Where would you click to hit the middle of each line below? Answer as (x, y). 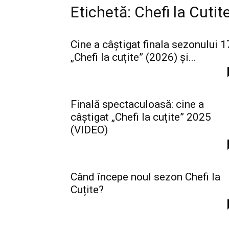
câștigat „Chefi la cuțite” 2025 (141, 117)
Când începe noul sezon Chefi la (145, 177)
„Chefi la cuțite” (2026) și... (133, 58)
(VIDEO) (89, 130)
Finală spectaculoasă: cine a (137, 105)
